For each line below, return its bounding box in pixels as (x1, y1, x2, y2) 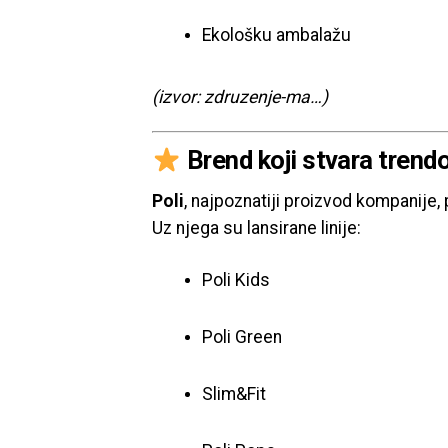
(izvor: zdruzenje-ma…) (152, 87, 328, 107)
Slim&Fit (202, 384, 266, 404)
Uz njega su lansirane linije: (152, 218, 361, 238)
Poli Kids (202, 270, 270, 290)
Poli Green (202, 327, 282, 347)
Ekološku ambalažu (202, 25, 351, 45)
